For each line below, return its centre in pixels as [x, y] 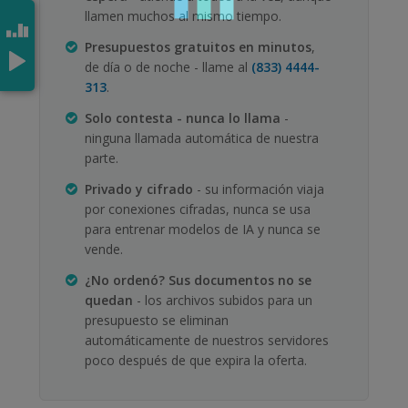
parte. [102, 158]
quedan [109, 300]
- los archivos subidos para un [223, 300]
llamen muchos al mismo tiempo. [183, 15]
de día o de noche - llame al [168, 66]
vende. [104, 249]
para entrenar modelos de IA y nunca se [203, 229]
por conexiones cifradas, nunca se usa [198, 209]
